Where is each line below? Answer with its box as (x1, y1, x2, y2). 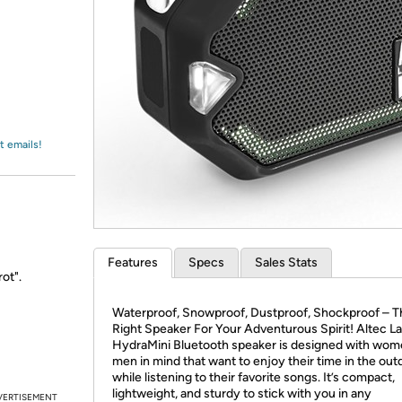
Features (108, 255, 158, 270)
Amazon (34, 22, 82, 39)
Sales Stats (255, 255, 318, 270)
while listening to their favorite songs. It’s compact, (112, 370, 395, 385)
